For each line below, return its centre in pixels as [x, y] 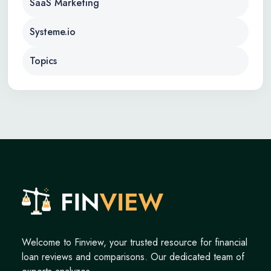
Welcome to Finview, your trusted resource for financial [135, 242]
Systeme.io [53, 32]
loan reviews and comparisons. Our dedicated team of [133, 257]
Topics [43, 61]
